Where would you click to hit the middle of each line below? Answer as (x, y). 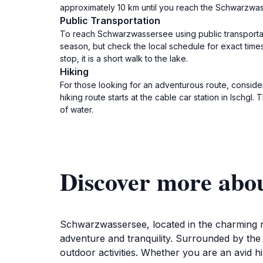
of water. (77, 109)
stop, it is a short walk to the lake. (124, 58)
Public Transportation (110, 21)
